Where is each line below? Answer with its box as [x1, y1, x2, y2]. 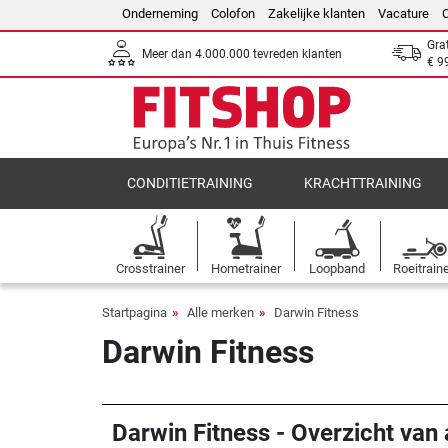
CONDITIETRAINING [127, 175, 254, 192]
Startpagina [102, 305, 167, 320]
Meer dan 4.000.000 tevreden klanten [142, 46, 342, 61]
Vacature [378, 6, 429, 21]
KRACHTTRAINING [303, 175, 422, 192]
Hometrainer [210, 261, 281, 276]
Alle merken [187, 305, 254, 320]
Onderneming [122, 6, 198, 21]
